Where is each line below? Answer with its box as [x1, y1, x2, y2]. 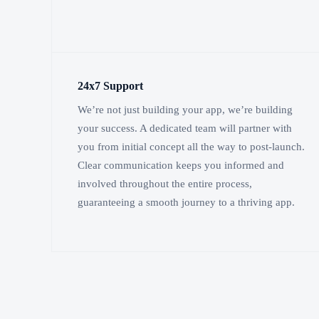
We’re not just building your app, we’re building [78, 104, 293, 116]
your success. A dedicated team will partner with [78, 122, 292, 135]
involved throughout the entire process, [78, 178, 252, 190]
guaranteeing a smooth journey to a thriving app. [78, 197, 295, 209]
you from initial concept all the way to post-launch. [78, 141, 305, 153]
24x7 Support [78, 78, 143, 93]
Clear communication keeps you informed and [78, 159, 284, 172]
